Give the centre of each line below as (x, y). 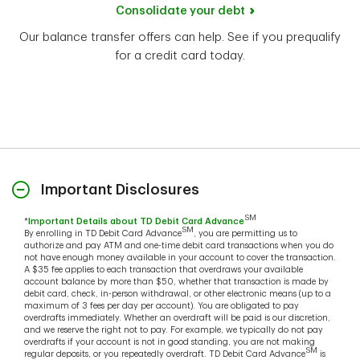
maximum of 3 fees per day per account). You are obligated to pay (162, 305)
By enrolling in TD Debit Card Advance (103, 233)
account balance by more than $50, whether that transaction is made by (176, 281)
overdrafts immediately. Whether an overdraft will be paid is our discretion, (177, 317)
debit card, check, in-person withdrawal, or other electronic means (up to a (178, 293)
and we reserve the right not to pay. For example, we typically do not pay (174, 329)
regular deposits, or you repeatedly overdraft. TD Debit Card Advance (165, 354)
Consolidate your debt (180, 10)
